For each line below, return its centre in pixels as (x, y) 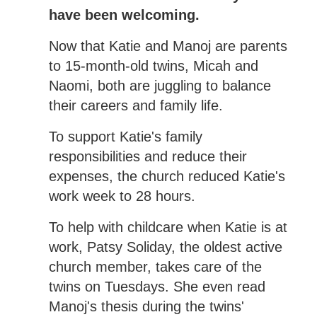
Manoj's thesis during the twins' (146, 306)
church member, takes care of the (155, 266)
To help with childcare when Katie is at (168, 227)
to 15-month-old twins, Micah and (153, 65)
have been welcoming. (124, 15)
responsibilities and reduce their (148, 156)
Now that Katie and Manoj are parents (168, 46)
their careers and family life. (136, 105)
